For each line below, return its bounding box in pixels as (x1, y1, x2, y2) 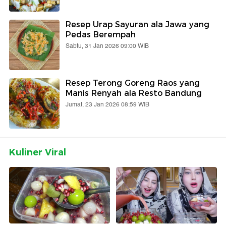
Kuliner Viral (9, 146, 66, 158)
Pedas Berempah (66, 29, 136, 39)
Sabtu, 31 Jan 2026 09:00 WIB (66, 41, 149, 51)
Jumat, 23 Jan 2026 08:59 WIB (66, 99, 149, 109)
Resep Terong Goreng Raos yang (66, 78, 200, 88)
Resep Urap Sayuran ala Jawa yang (66, 19, 209, 29)
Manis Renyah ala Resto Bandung (66, 88, 202, 98)
